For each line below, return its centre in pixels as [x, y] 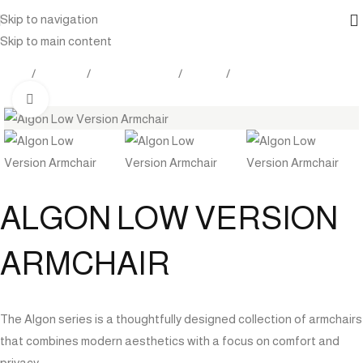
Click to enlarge [90, 99]
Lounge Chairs [273, 73]
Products [61, 73]
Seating [204, 73]
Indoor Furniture [135, 73]
